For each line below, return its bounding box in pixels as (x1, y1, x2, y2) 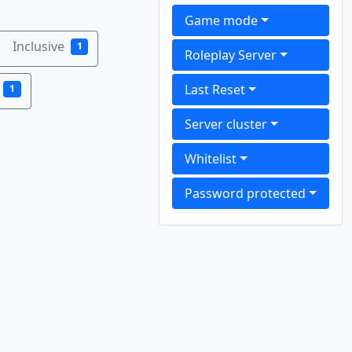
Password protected (185, 185, 306, 202)
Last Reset (185, 81, 246, 98)
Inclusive (12, 38, 64, 56)
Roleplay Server (185, 46, 277, 64)
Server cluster (185, 115, 268, 133)
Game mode (185, 12, 258, 29)
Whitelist (185, 150, 237, 167)
